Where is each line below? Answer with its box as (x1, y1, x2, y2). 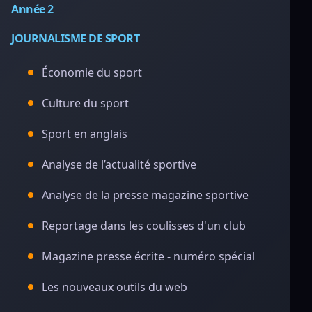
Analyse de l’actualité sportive (42, 157, 196, 172)
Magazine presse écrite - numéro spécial (42, 249, 255, 264)
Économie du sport (42, 65, 142, 80)
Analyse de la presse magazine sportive (42, 187, 249, 203)
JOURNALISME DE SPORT (11, 31, 140, 46)
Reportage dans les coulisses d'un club (42, 218, 246, 233)
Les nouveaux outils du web (42, 279, 187, 295)
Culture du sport (42, 95, 129, 111)
